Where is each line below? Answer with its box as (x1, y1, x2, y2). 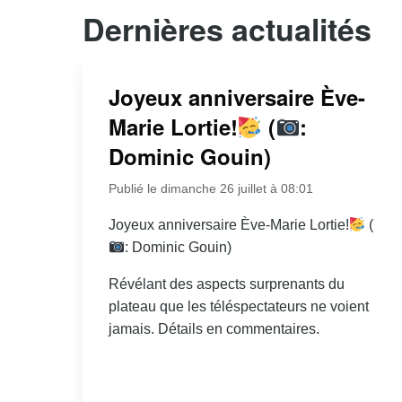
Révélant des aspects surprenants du (108, 276, 345, 293)
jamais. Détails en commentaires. (108, 321, 319, 337)
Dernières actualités (83, 6, 371, 50)
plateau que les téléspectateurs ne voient (108, 299, 369, 315)
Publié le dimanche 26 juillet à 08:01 (108, 181, 313, 197)
